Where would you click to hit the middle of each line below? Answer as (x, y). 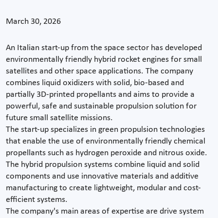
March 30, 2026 (33, 21)
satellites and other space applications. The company (100, 71)
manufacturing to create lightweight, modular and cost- (103, 188)
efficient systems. (37, 200)
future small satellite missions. (59, 118)
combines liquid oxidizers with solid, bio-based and (95, 83)
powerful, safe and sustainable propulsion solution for (101, 106)
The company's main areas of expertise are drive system (105, 211)
